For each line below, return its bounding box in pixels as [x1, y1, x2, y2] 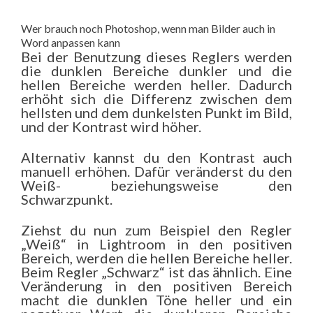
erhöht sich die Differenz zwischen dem [21, 90, 292, 107]
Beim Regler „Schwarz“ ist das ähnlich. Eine [21, 263, 292, 280]
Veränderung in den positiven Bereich [21, 277, 292, 294]
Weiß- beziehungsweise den [21, 177, 292, 194]
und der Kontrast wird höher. [21, 118, 201, 135]
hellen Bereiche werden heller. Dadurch [21, 76, 292, 93]
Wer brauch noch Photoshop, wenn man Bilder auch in [21, 22, 275, 35]
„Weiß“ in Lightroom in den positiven [21, 235, 292, 252]
